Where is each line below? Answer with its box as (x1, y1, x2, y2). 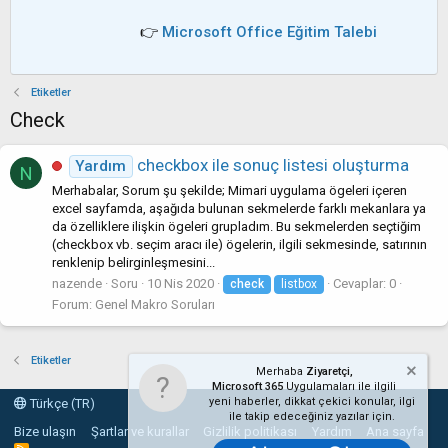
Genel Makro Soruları (95, 296, 215, 312)
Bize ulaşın (14, 424, 76, 439)
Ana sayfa (366, 424, 424, 439)
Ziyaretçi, (305, 365, 353, 378)
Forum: (52, 296, 95, 312)
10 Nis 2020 (147, 275, 214, 291)
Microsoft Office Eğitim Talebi (161, 23, 377, 41)
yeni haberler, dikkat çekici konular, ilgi (209, 395, 415, 408)
